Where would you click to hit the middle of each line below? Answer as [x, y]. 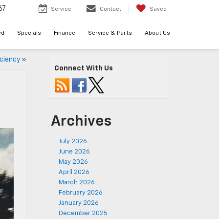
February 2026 [81, 193]
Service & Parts [110, 33]
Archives [81, 122]
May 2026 [73, 162]
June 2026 [74, 152]
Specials [29, 33]
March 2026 [77, 183]
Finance [65, 33]
